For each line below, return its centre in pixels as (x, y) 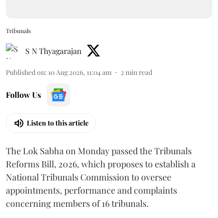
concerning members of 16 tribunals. (77, 203)
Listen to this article (58, 123)
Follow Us (23, 94)
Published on (25, 72)
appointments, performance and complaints (91, 190)
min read (139, 72)
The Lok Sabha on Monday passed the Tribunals (99, 151)
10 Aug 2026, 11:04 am (80, 72)
